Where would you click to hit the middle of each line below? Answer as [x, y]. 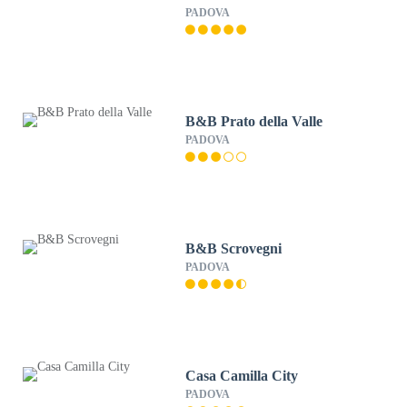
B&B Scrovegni [234, 248]
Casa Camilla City [242, 376]
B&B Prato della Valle [254, 121]
